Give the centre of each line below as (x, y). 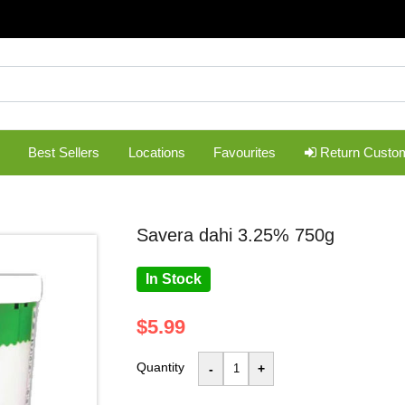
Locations (156, 152)
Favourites (245, 152)
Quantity (161, 367)
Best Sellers (63, 152)
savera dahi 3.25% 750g (242, 235)
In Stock (174, 278)
